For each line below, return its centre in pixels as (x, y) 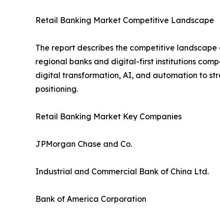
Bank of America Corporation (91, 199)
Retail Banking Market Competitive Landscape (125, 20)
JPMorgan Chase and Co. (84, 144)
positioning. (57, 89)
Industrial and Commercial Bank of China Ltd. (122, 171)
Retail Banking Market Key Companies (109, 116)
